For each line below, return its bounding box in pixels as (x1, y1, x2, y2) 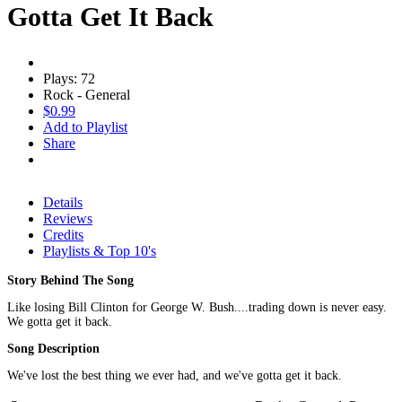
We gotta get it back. (7, 314, 112, 328)
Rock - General (43, 86, 130, 102)
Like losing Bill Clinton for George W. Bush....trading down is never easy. (7, 300, 387, 314)
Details (43, 194, 83, 210)
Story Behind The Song (7, 273, 134, 287)
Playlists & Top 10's (43, 242, 156, 258)
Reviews (43, 210, 92, 226)
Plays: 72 (43, 70, 95, 86)
